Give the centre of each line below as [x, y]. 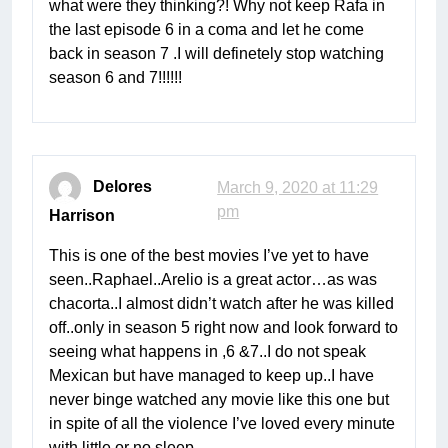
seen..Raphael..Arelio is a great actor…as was [213, 280]
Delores [122, 187]
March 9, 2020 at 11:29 [298, 188]
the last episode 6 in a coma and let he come [206, 30]
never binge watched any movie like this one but [219, 400]
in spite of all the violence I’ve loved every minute [222, 424]
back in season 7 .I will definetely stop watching [216, 54]
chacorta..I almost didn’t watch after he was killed [221, 304]
